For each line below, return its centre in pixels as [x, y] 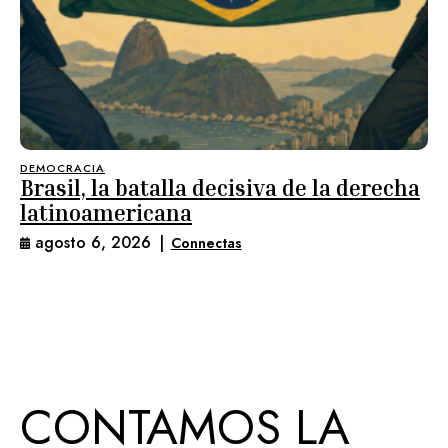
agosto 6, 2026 [93, 242]
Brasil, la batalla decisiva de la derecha [220, 188]
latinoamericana [106, 213]
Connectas [206, 242]
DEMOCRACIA [62, 168]
